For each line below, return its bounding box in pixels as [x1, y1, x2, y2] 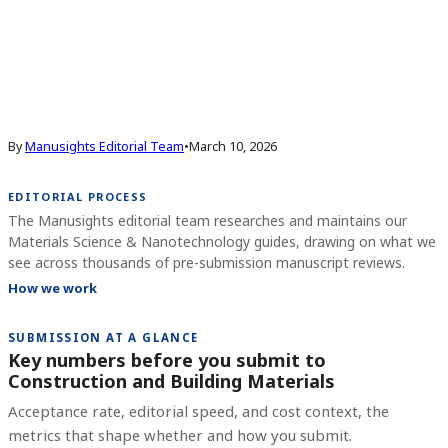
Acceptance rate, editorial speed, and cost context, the [8, 401, 389, 422]
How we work [8, 278, 97, 297]
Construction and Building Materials [8, 369, 335, 394]
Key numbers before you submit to [8, 348, 326, 373]
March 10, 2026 [189, 137, 277, 155]
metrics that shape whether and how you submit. [8, 425, 352, 446]
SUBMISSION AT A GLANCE [8, 329, 199, 345]
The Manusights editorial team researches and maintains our [8, 210, 407, 230]
